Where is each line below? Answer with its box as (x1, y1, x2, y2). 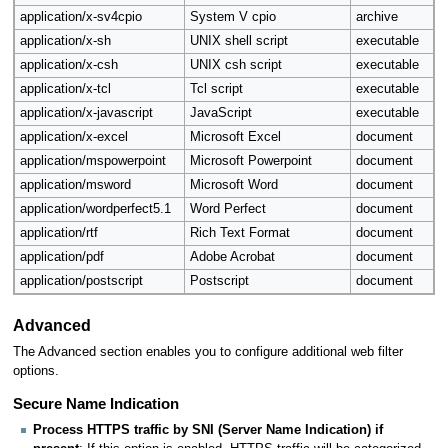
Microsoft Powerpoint (189, 154, 312, 169)
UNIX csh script (189, 58, 282, 73)
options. (12, 363, 59, 378)
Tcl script (189, 82, 243, 97)
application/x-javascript (19, 106, 153, 121)
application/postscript (19, 274, 143, 289)
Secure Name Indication (12, 395, 179, 412)
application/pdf (19, 250, 104, 265)
